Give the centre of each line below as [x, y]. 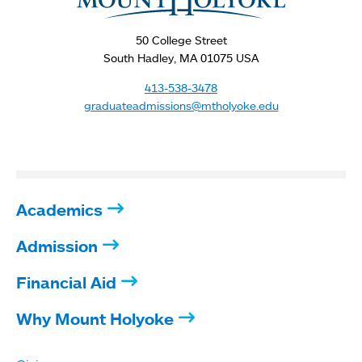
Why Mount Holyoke [95, 318]
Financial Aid [66, 282]
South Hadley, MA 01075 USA [181, 57]
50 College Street [181, 40]
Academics [59, 209]
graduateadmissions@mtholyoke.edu [181, 105]
